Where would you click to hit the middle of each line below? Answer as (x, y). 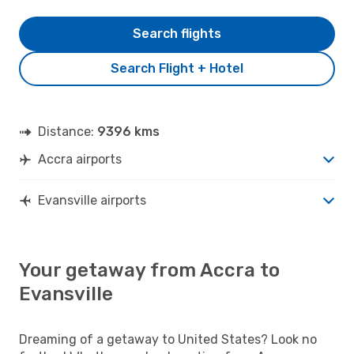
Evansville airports (92, 200)
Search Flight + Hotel (177, 68)
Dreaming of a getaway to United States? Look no (168, 339)
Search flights (177, 33)
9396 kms (128, 131)
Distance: (68, 131)
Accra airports (80, 159)
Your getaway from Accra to (149, 270)
